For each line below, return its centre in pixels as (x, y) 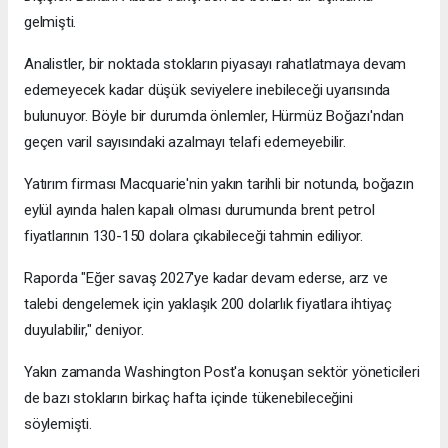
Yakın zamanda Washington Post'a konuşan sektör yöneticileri (222, 372)
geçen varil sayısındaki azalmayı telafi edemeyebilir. (185, 142)
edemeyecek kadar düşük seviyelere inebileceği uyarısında (207, 90)
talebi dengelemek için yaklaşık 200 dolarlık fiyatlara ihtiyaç (208, 304)
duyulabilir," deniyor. (84, 330)
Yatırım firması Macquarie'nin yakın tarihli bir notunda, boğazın (219, 184)
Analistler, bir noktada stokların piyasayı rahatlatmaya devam (215, 64)
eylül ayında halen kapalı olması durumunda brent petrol (199, 210)
